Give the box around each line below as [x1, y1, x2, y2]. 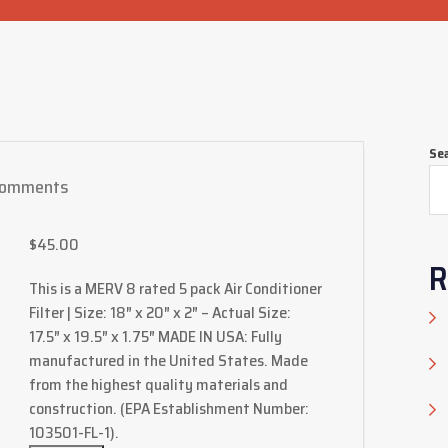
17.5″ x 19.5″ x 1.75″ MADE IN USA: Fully [28, 324, 282, 349]
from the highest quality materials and [28, 372, 288, 397]
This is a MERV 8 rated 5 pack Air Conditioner [28, 276, 322, 301]
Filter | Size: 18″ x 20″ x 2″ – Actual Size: [28, 300, 291, 325]
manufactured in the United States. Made [28, 348, 308, 373]
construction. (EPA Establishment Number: [28, 396, 309, 421]
